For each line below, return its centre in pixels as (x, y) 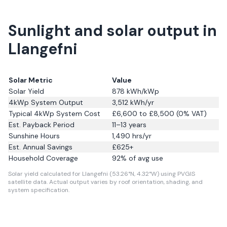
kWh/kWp (142, 91)
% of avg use (142, 158)
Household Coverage (43, 158)
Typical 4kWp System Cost (54, 113)
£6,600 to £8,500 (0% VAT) (159, 113)
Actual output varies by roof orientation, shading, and (125, 182)
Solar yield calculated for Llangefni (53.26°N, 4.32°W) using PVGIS (102, 174)
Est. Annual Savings (41, 147)
